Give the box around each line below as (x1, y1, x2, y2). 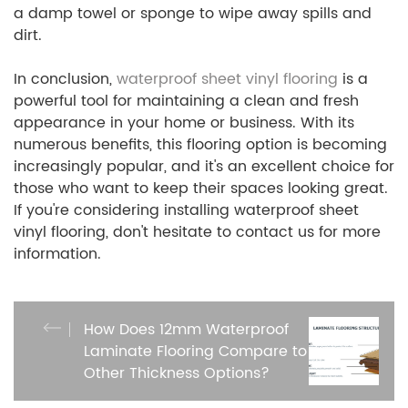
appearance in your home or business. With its (14, 111, 354, 136)
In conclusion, (14, 67, 117, 92)
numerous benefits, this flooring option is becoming (14, 133, 387, 158)
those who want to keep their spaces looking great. (14, 177, 388, 201)
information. (14, 242, 101, 267)
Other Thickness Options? (84, 361, 270, 385)
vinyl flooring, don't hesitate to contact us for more (14, 220, 381, 245)
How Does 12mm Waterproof (84, 317, 289, 342)
